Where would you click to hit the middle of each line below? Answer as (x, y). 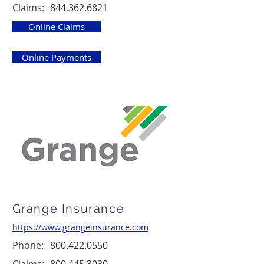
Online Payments (56, 57)
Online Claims (56, 27)
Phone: (28, 245)
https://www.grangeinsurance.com (80, 227)
